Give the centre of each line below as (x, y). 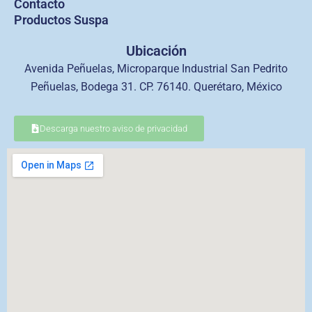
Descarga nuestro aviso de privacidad (114, 128)
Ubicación (156, 51)
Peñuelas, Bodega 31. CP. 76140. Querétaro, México (156, 87)
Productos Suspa (61, 20)
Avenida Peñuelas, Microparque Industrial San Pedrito (156, 69)
